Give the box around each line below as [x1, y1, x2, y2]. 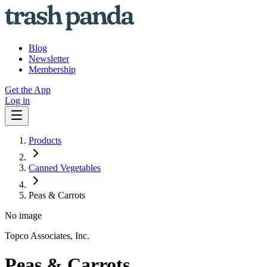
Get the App [5, 85, 51, 95]
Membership [29, 64, 76, 74]
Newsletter [29, 54, 69, 64]
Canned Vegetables [29, 163, 101, 173]
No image [5, 210, 42, 221]
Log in [5, 95, 30, 105]
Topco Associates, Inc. [5, 231, 89, 241]
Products [29, 135, 61, 145]
